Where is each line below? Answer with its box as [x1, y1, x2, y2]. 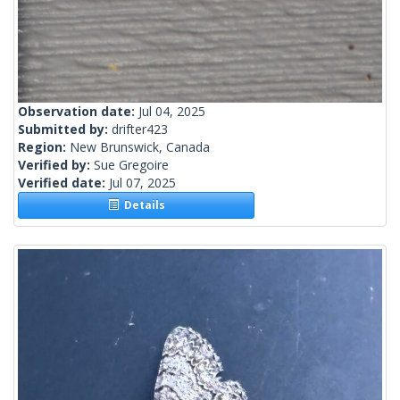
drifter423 [112, 121, 168, 138]
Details [118, 197, 165, 213]
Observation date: [18, 103, 138, 121]
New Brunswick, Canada [70, 138, 210, 156]
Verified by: [18, 156, 94, 174]
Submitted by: [18, 121, 112, 138]
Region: [18, 138, 70, 156]
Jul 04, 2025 [138, 103, 205, 121]
